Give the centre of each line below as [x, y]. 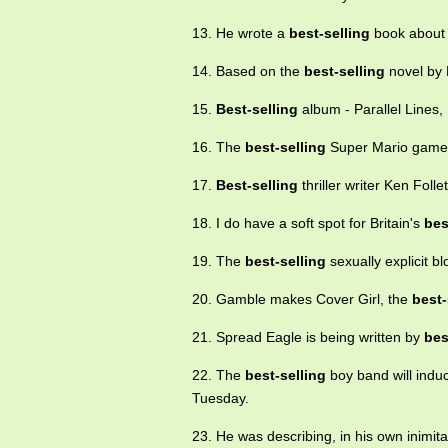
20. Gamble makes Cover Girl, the [302, 299]
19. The [218, 261]
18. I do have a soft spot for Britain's [308, 223]
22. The [218, 375]
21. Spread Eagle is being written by [308, 337]
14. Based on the [248, 71]
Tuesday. [220, 398]
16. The [218, 147]
